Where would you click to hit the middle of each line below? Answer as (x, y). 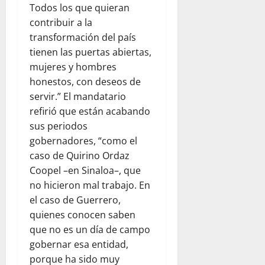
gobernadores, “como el (83, 140)
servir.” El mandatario (78, 96)
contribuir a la (61, 22)
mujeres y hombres (73, 67)
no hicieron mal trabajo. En (90, 185)
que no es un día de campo (90, 229)
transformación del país (83, 37)
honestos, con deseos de (85, 81)
